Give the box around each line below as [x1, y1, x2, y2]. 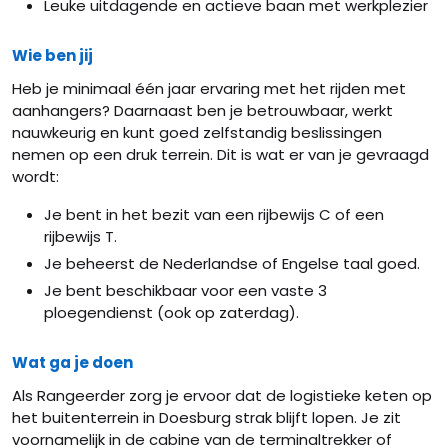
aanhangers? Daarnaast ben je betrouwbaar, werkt [12, 100, 393, 121]
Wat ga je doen [12, 352, 133, 373]
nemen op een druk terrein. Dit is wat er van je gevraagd [12, 144, 429, 165]
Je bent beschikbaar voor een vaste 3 [44, 280, 327, 301]
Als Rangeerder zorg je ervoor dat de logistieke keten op [12, 385, 432, 406]
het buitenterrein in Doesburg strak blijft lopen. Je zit [12, 407, 401, 428]
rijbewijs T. [44, 226, 117, 247]
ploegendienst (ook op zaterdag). [44, 302, 299, 323]
